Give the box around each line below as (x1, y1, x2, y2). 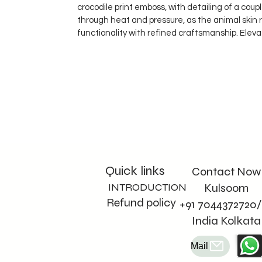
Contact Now (191, 164, 261, 179)
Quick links (105, 163, 165, 178)
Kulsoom (204, 180, 249, 195)
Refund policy (106, 195, 178, 210)
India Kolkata (191, 213, 261, 228)
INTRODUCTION (108, 180, 187, 194)
